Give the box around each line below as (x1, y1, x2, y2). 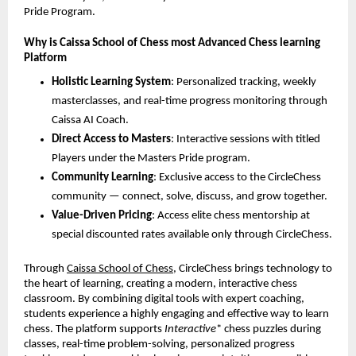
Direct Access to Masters (52, 133, 171, 146)
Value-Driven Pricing (52, 210, 152, 222)
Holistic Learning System (52, 76, 171, 89)
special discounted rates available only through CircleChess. (52, 229, 332, 242)
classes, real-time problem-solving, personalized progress (24, 339, 295, 351)
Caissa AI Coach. (52, 114, 129, 127)
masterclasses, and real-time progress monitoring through (52, 95, 327, 108)
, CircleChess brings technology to (173, 263, 332, 276)
